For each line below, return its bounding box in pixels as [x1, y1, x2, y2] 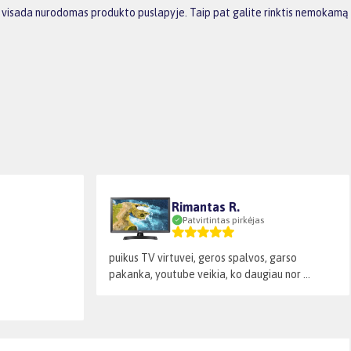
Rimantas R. [172, 199, 240, 214]
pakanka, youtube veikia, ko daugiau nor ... [109, 267, 310, 280]
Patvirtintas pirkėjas [183, 214, 264, 226]
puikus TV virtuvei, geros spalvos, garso [109, 251, 297, 264]
